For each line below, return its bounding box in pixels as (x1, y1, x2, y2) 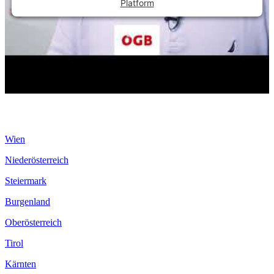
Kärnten (5, 258, 36, 269)
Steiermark (5, 175, 46, 186)
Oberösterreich (5, 217, 62, 228)
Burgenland (5, 196, 50, 207)
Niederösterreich (5, 154, 68, 165)
